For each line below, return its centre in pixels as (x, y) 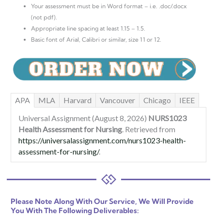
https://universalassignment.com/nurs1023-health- (102, 140)
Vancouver (117, 100)
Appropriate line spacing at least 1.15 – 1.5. (88, 29)
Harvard (77, 100)
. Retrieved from (149, 129)
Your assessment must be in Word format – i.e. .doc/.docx (109, 6)
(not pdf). (44, 17)
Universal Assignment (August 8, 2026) (83, 118)
